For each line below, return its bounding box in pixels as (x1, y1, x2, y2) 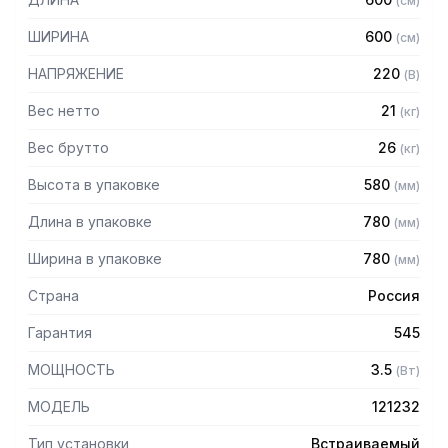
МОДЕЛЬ (28, 398, 90, 415)
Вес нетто (28, 102, 100, 119)
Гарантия (28, 324, 92, 341)
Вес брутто (28, 139, 109, 156)
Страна (28, 287, 79, 304)
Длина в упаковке (28, 213, 152, 230)
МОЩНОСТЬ (28, 361, 115, 378)
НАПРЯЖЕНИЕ (28, 65, 124, 82)
